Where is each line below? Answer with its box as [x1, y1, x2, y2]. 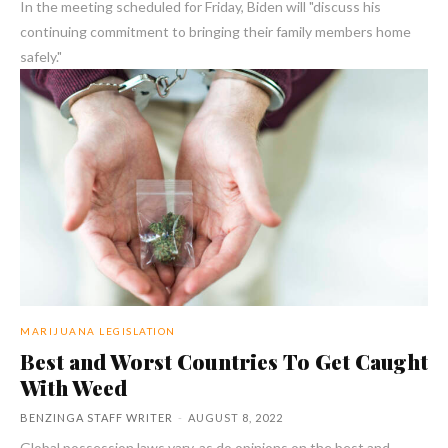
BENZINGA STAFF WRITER [20, 410, 173, 424]
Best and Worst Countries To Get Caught [20, 346, 428, 375]
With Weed [20, 372, 127, 401]
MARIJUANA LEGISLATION [20, 324, 176, 337]
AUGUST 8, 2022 [188, 410, 283, 424]
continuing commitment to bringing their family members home [20, 22, 411, 40]
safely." [20, 47, 62, 65]
